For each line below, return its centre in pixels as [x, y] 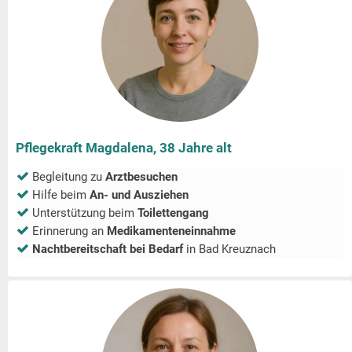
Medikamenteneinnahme [171, 231]
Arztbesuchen [141, 177]
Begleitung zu [69, 177]
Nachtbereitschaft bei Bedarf [108, 249]
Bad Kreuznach [237, 249]
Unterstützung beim [85, 213]
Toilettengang [173, 213]
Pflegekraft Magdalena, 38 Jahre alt [124, 148]
